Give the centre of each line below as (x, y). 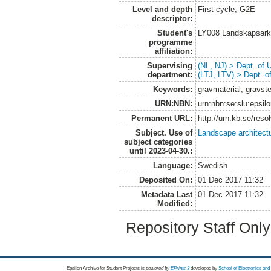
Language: (172, 165)
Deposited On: (165, 180)
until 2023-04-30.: (161, 151)
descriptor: (172, 18)
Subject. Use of (164, 132)
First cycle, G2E (227, 9)
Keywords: (172, 89)
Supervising (169, 65)
